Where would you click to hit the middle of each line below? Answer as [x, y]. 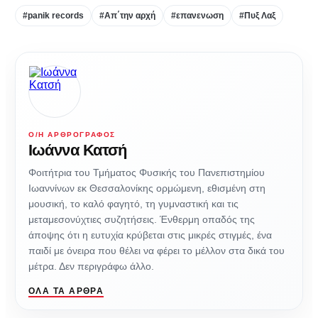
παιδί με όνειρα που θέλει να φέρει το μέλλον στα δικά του [157, 251]
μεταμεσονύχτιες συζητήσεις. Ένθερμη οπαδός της [142, 220]
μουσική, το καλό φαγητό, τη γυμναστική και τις [133, 204]
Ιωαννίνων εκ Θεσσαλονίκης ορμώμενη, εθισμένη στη [147, 188]
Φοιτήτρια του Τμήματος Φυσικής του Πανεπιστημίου [147, 173]
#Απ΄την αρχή [127, 16]
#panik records [53, 16]
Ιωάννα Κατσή [78, 150]
